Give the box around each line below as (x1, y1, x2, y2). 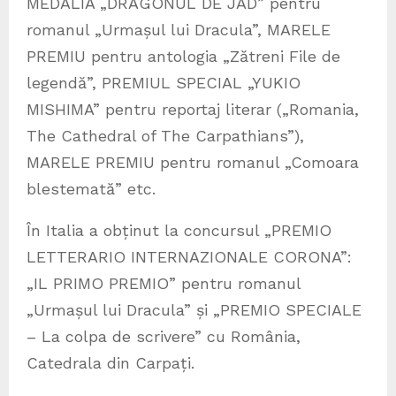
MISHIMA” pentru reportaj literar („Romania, (27, 100, 359, 119)
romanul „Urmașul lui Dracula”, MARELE (27, 20, 331, 40)
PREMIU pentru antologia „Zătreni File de (27, 47, 340, 66)
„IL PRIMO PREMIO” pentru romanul (27, 274, 301, 293)
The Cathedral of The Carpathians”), (27, 126, 304, 146)
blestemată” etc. (27, 179, 156, 199)
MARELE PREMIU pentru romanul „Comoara (27, 153, 359, 172)
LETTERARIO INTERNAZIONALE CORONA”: (27, 247, 352, 267)
